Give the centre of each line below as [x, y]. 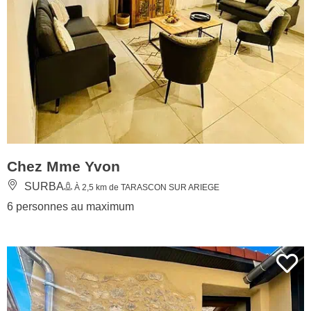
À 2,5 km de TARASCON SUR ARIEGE [146, 187]
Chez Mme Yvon [64, 166]
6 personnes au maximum [70, 206]
